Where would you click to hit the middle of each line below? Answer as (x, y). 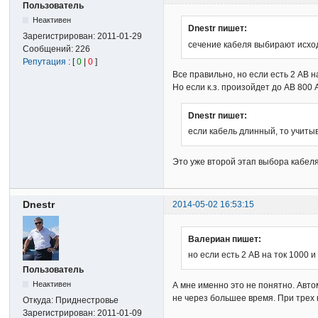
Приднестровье (87, 301)
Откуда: (39, 301)
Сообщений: (49, 49)
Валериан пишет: (225, 240)
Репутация (45, 62)
